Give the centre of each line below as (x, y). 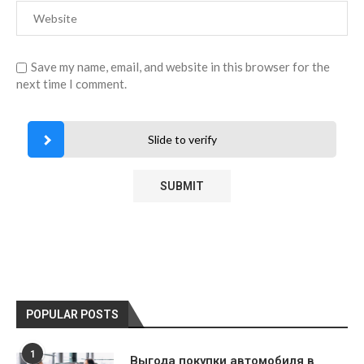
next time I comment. (71, 84)
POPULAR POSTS (72, 315)
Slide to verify (182, 140)
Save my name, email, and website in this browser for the (180, 67)
